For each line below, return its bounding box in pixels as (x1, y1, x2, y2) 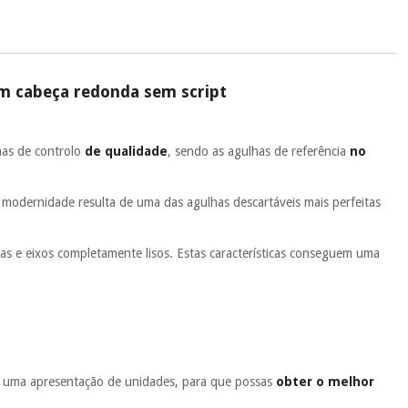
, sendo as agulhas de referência (168, 143, 351, 158)
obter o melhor (276, 373, 375, 389)
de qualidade (85, 143, 168, 158)
